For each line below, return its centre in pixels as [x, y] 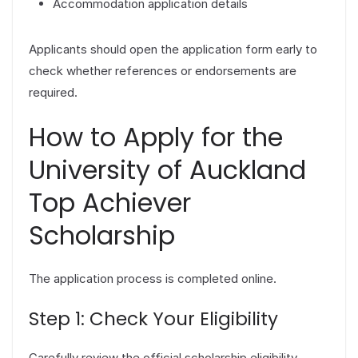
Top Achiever [110, 203]
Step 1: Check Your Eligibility [153, 318]
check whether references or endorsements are [163, 70]
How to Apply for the [156, 137]
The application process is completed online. [153, 279]
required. [53, 92]
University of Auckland [167, 170]
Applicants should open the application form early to [173, 49]
